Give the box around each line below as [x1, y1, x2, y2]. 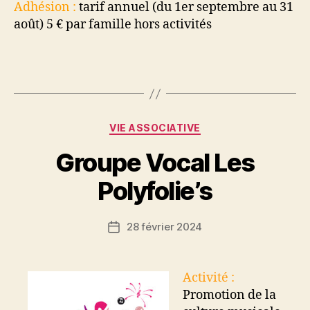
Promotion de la [183, 286, 276, 303]
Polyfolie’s [98, 175, 212, 206]
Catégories [154, 118, 216, 132]
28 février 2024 [126, 219, 203, 233]
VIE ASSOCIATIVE [109, 122, 201, 134]
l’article [113, 250, 149, 264]
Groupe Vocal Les [55, 147, 255, 178]
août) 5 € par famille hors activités [14, 16, 212, 33]
